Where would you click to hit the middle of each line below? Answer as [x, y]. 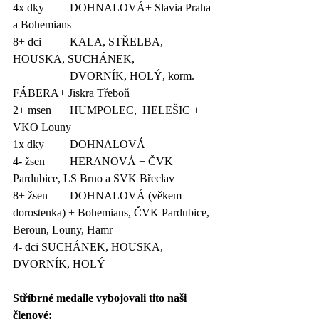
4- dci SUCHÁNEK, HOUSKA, [26, 246]
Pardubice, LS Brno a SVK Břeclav [94, 178]
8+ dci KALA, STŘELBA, [27, 41]
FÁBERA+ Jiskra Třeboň [71, 93]
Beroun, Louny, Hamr [63, 229]
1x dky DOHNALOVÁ [109, 144]
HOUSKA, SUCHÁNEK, [75, 58]
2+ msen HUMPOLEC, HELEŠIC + [32, 110]
